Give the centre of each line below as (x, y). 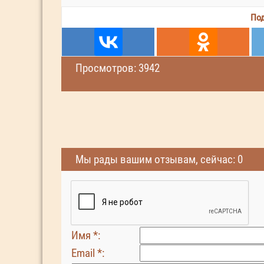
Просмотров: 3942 (118, 68)
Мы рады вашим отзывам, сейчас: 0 (159, 159)
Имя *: (86, 235)
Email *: (88, 253)
